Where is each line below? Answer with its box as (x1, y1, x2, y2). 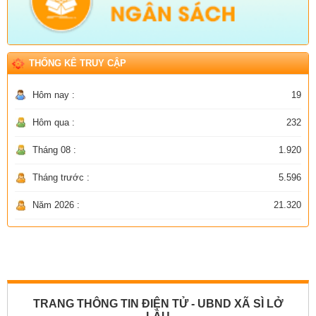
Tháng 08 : (32, 144, 76, 155)
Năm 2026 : (32, 199, 80, 210)
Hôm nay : (32, 89, 75, 100)
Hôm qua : (32, 116, 75, 128)
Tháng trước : (32, 171, 90, 183)
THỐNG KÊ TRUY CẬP (29, 57, 126, 68)
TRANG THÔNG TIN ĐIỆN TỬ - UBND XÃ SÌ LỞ (32, 297, 284, 310)
